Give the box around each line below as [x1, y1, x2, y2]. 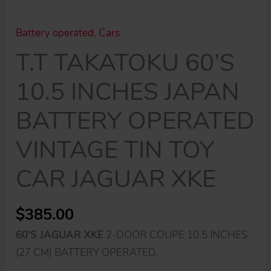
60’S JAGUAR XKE [16, 227, 104, 242]
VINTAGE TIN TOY [16, 133, 215, 166]
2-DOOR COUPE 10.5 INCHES [103, 227, 248, 242]
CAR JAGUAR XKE [16, 162, 217, 195]
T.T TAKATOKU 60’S [16, 46, 235, 79]
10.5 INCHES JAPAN [16, 75, 240, 108]
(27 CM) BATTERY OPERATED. [16, 245, 158, 260]
